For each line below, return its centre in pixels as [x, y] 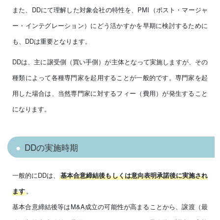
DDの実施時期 [52, 147]
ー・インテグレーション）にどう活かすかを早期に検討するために [110, 26]
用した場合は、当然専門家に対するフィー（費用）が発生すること [110, 93]
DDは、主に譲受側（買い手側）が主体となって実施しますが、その [110, 62]
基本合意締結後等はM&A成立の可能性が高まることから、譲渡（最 [110, 206]
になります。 [31, 109]
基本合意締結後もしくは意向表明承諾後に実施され [134, 175]
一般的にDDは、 [36, 175]
